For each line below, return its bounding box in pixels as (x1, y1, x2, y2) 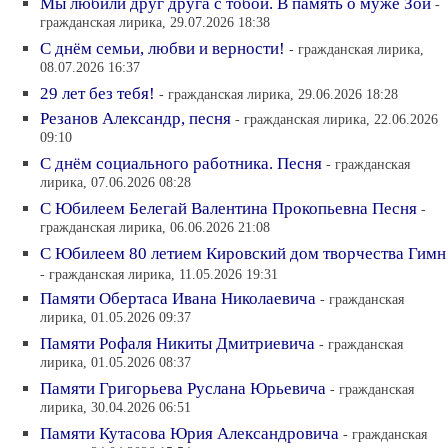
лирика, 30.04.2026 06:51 (40, 398, 191, 418)
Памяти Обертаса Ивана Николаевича (40, 288, 316, 308)
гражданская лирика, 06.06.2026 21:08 (40, 218, 270, 238)
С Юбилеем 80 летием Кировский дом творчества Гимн (40, 243, 446, 263)
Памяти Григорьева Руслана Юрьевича (40, 378, 326, 398)
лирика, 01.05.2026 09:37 (40, 308, 191, 328)
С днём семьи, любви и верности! (40, 38, 285, 58)
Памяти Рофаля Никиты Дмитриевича (40, 333, 315, 353)
